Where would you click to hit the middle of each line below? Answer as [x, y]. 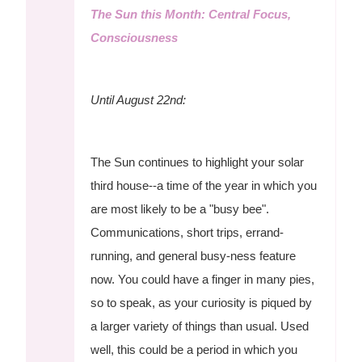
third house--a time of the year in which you [204, 185]
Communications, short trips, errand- [187, 232]
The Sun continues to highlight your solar [198, 162]
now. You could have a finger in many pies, [203, 279]
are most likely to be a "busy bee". [180, 208]
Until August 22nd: [139, 99]
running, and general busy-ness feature [194, 255]
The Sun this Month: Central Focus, [191, 14]
